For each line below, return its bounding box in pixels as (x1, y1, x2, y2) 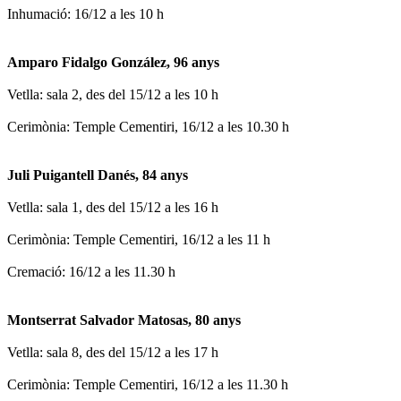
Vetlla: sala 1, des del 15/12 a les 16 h (7, 199, 218, 215)
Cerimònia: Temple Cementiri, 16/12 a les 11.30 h (7, 376, 288, 392)
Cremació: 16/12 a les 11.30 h (7, 263, 175, 279)
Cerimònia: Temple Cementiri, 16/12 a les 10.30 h (7, 118, 289, 134)
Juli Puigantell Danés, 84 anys (7, 166, 188, 183)
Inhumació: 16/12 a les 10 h (7, 5, 164, 21)
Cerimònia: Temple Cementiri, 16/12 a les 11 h (7, 231, 270, 247)
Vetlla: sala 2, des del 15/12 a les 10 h (7, 86, 218, 102)
